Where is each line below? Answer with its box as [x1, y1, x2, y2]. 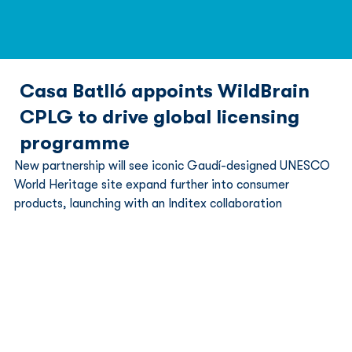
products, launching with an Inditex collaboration [14, 196, 282, 211]
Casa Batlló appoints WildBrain [20, 80, 310, 102]
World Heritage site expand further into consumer [14, 178, 292, 192]
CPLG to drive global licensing [20, 106, 299, 128]
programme [20, 132, 130, 154]
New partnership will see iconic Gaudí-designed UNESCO [14, 159, 333, 173]
